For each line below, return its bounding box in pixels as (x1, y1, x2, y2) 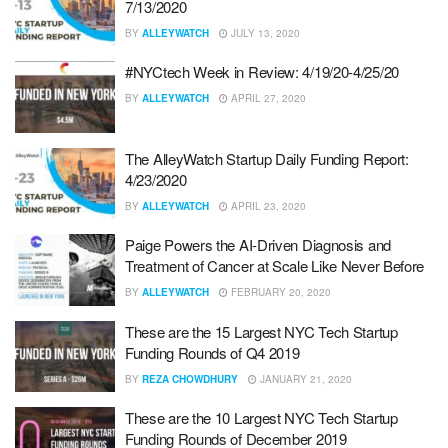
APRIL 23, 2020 (228, 198, 306, 213)
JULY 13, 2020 (228, 25, 300, 40)
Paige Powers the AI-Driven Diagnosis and (125, 234, 391, 255)
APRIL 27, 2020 (228, 91, 306, 105)
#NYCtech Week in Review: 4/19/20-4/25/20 (125, 61, 399, 82)
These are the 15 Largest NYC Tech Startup (125, 320, 398, 342)
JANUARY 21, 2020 (257, 371, 352, 386)
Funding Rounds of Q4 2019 (125, 341, 300, 363)
